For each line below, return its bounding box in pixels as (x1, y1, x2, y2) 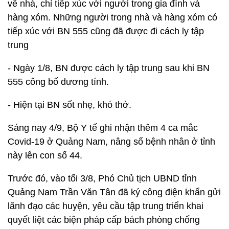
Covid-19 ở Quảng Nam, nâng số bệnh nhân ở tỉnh (8, 136, 215, 147)
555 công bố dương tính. (8, 77, 109, 87)
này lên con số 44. (8, 150, 82, 161)
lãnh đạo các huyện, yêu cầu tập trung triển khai (8, 201, 203, 211)
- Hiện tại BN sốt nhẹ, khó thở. (8, 100, 131, 110)
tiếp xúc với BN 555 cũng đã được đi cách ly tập (8, 26, 204, 36)
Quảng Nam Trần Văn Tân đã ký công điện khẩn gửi (8, 187, 221, 197)
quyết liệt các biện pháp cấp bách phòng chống (8, 215, 200, 225)
